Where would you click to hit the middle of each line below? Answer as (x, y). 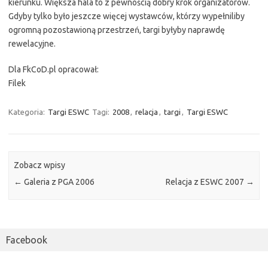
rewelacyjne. (32, 43)
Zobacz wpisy (40, 165)
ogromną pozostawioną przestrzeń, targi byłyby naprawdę (117, 30)
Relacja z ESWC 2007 (205, 182)
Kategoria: (28, 112)
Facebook (27, 240)
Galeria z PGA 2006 (59, 182)
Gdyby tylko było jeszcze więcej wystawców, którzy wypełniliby (127, 16)
